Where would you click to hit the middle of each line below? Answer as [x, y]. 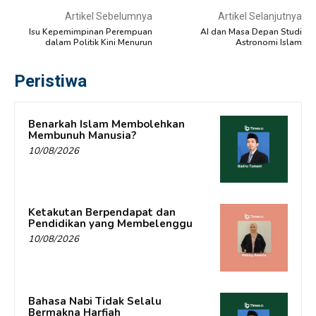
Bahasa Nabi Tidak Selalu [95, 301]
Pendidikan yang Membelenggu [110, 224]
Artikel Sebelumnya [108, 16]
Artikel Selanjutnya [260, 16]
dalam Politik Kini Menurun [98, 42]
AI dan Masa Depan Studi [251, 31]
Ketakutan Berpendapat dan [102, 213]
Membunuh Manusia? [82, 135]
